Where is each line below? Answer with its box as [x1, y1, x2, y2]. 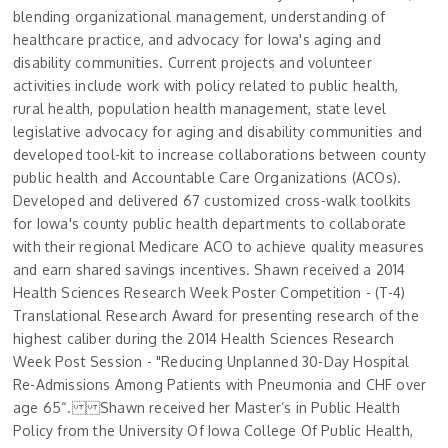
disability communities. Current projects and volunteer [13, 53, 372, 71]
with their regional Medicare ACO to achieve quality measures [13, 237, 425, 255]
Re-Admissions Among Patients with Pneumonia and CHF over [13, 375, 427, 393]
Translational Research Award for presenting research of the [13, 306, 419, 324]
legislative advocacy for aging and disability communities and [13, 122, 423, 140]
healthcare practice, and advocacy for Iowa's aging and [13, 30, 381, 48]
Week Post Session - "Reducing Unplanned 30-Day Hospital [13, 352, 410, 370]
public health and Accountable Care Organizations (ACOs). [13, 168, 402, 186]
